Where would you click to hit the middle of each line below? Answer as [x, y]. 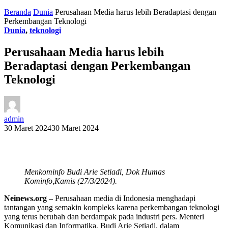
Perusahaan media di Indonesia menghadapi [125, 198]
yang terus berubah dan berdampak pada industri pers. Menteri [104, 217]
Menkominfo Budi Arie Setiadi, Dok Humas [95, 172]
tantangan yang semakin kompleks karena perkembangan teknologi [112, 208]
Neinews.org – [30, 198]
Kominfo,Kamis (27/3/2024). [71, 181]
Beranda [18, 12]
